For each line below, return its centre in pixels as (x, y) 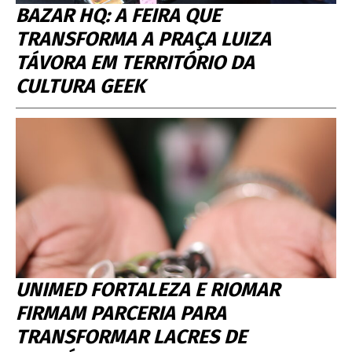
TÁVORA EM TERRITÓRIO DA (135, 63)
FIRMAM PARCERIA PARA (121, 314)
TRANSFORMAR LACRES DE (131, 337)
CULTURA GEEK (81, 87)
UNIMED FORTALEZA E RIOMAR (148, 290)
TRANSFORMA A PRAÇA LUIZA (143, 40)
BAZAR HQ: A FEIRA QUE (118, 16)
